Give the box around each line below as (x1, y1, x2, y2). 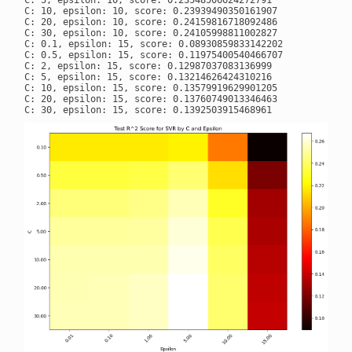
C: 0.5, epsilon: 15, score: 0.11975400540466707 (24, 49, 283, 61)
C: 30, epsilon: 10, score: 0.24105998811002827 (24, 27, 277, 39)
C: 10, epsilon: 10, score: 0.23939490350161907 (24, 5, 277, 17)
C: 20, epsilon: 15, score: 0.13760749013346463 (24, 93, 277, 105)
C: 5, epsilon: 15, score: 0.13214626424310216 (24, 71, 272, 83)
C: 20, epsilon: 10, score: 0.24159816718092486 (24, 16, 277, 28)
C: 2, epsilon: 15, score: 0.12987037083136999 (24, 60, 272, 72)
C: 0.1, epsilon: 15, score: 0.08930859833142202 (24, 38, 283, 50)
